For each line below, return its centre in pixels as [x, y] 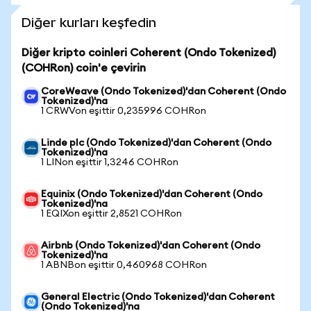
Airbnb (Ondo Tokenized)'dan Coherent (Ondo [151, 246]
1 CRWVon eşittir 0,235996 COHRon [124, 111]
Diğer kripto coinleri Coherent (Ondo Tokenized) [149, 53]
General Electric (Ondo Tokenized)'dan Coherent [158, 297]
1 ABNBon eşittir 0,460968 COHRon [124, 265]
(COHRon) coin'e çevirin [84, 68]
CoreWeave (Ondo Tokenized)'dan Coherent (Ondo [163, 92]
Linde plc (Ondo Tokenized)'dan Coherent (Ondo [156, 143]
